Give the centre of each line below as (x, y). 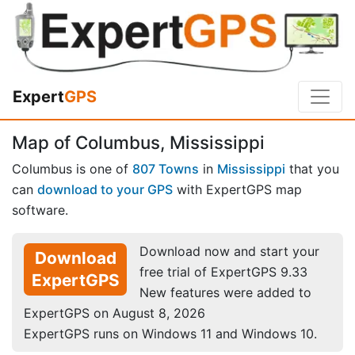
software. (40, 210)
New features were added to (225, 292)
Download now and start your (229, 251)
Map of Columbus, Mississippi (138, 143)
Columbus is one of (72, 168)
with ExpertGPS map (237, 189)
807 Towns (166, 168)
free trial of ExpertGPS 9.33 (223, 271)
